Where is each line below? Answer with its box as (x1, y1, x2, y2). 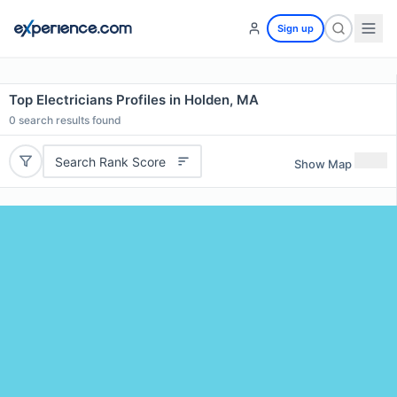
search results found (16, 113, 121, 127)
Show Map (294, 156, 352, 171)
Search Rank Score (54, 153, 166, 169)
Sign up (277, 22, 314, 35)
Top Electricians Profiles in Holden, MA (9, 91, 259, 108)
